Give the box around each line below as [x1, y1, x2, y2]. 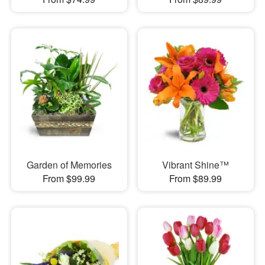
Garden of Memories [26, 158, 112, 172]
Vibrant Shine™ [162, 158, 230, 172]
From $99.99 [43, 172, 96, 186]
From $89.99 [169, 172, 222, 186]
